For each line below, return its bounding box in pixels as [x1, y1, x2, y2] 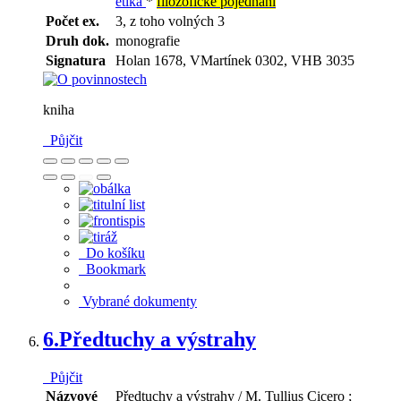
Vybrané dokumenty [79, 293, 197, 309]
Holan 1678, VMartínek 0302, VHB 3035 [115, 52, 354, 68]
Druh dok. [46, 32, 109, 48]
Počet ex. [46, 13, 99, 29]
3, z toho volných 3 [115, 13, 225, 29]
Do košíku [79, 244, 145, 260]
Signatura [46, 52, 106, 68]
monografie [115, 32, 180, 48]
